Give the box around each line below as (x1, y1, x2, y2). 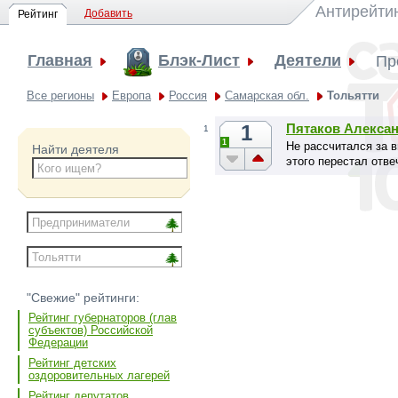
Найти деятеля (31, 141, 119, 156)
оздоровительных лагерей (28, 369, 170, 383)
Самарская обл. (225, 89, 309, 103)
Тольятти (327, 89, 379, 103)
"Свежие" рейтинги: (27, 291, 139, 306)
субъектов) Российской (28, 323, 153, 338)
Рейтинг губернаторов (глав (28, 311, 177, 325)
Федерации (28, 336, 88, 350)
